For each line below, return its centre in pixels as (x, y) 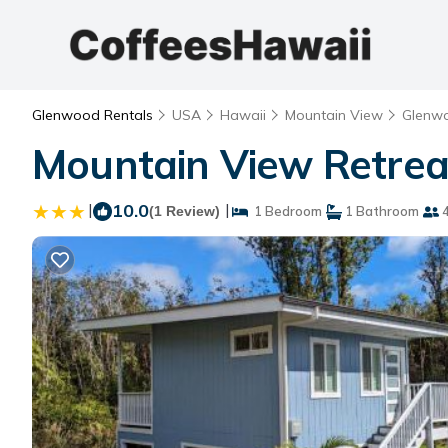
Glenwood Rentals (94, 115)
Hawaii (243, 115)
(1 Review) (184, 211)
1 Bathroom (380, 211)
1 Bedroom (285, 211)
